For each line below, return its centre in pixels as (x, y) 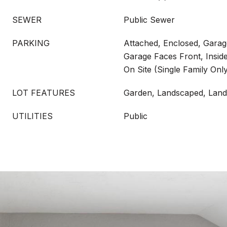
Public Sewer (149, 20)
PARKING (31, 43)
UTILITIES (32, 116)
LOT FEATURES (44, 93)
